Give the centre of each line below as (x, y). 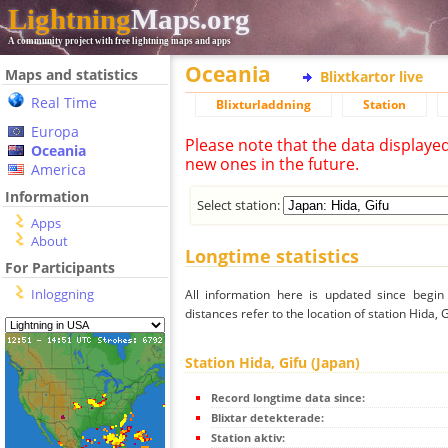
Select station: (240, 204)
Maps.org (190, 19)
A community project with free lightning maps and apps (119, 41)
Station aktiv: (248, 438)
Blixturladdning (263, 104)
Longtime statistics (272, 256)
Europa (55, 131)
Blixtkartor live (371, 76)
